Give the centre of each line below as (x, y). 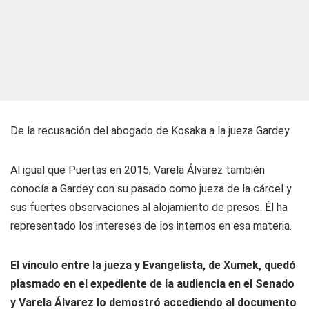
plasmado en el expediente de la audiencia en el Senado (152, 284)
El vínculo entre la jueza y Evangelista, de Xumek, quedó (153, 265)
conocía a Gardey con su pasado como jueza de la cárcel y (151, 189)
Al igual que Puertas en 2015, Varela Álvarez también (138, 170)
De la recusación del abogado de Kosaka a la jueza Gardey (150, 131)
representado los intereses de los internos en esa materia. (151, 226)
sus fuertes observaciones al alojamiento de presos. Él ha (149, 207)
